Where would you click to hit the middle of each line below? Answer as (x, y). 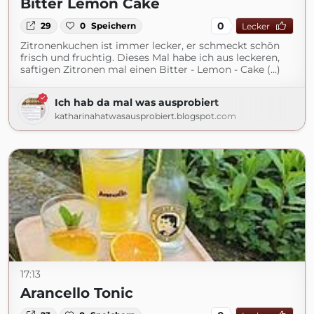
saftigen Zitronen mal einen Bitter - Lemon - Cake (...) (150, 69)
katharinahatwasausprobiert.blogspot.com (145, 116)
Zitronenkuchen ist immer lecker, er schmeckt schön (150, 46)
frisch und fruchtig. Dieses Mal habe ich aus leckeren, (150, 57)
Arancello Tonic (77, 293)
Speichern (114, 26)
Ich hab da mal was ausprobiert (137, 102)
